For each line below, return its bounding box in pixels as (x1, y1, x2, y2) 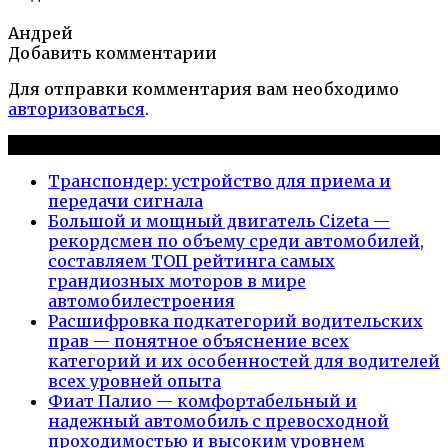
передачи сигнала (48, 190, 203, 211)
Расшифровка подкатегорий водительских (48, 310, 423, 331)
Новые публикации (8, 134, 175, 155)
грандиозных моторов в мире (48, 270, 306, 291)
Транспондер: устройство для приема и (48, 170, 391, 191)
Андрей (8, 22, 73, 43)
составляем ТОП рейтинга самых (48, 250, 335, 271)
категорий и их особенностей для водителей (48, 350, 440, 371)
